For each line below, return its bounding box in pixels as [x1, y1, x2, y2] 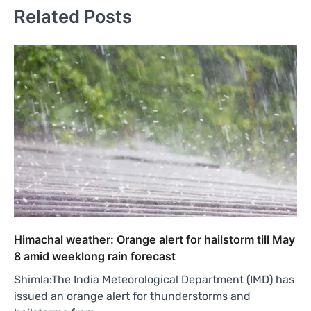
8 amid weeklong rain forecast [14, 249, 176, 263]
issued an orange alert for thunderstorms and [14, 289, 251, 303]
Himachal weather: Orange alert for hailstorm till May [14, 232, 295, 246]
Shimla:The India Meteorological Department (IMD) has [14, 272, 294, 286]
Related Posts [14, 6, 132, 28]
